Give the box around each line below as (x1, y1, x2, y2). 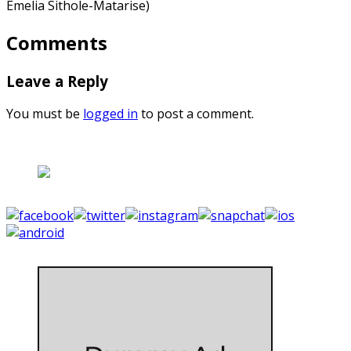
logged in (83, 105, 138, 123)
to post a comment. (138, 105, 254, 123)
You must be (6, 105, 83, 123)
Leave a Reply (6, 71, 108, 91)
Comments (6, 29, 107, 56)
